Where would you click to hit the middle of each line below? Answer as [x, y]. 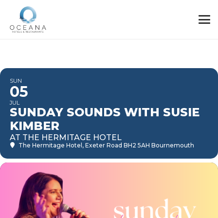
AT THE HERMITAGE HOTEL [66, 137]
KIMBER [35, 126]
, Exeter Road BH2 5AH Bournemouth [138, 145]
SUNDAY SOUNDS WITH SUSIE [105, 112]
